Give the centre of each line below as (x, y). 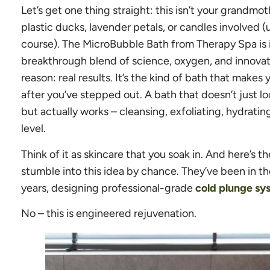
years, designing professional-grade (108, 188)
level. (33, 129)
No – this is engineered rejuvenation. (109, 213)
